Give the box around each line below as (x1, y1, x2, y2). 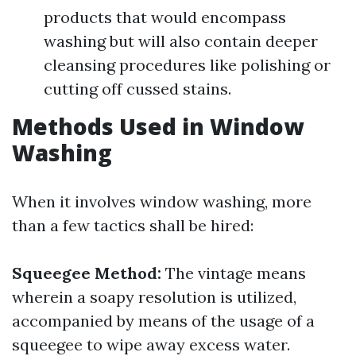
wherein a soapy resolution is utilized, (12, 287, 296, 307)
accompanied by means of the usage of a (12, 311, 315, 331)
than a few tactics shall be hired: (12, 215, 253, 235)
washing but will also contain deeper (44, 31, 318, 51)
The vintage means (161, 263, 306, 283)
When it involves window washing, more (12, 192, 311, 211)
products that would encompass (44, 7, 286, 27)
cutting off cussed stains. (44, 79, 231, 99)
